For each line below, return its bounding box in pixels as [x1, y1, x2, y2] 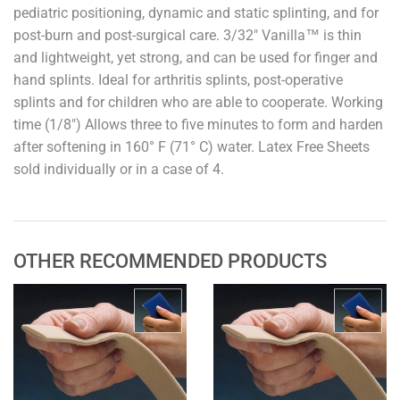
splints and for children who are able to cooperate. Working [13, 94, 383, 111]
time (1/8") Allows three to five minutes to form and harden [13, 116, 383, 133]
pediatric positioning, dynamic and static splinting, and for [13, 4, 379, 21]
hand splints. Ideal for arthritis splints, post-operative [13, 71, 343, 88]
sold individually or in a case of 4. [13, 161, 224, 178]
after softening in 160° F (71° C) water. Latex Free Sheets [13, 138, 370, 155]
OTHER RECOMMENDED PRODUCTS [13, 250, 327, 272]
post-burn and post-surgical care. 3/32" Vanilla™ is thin [13, 27, 362, 44]
